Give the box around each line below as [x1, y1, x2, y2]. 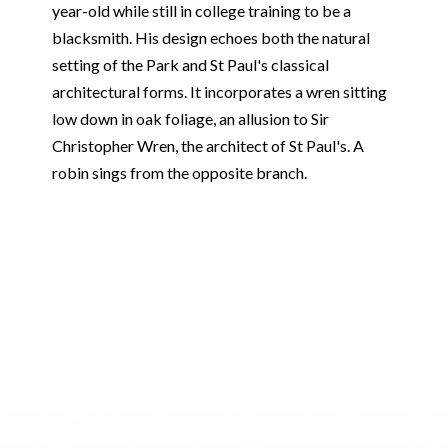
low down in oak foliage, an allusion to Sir [51, 109, 329, 128]
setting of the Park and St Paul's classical [51, 55, 329, 74]
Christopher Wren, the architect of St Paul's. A [51, 136, 364, 155]
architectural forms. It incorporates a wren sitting [51, 82, 387, 101]
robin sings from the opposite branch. [51, 163, 307, 182]
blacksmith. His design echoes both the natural [51, 28, 370, 47]
